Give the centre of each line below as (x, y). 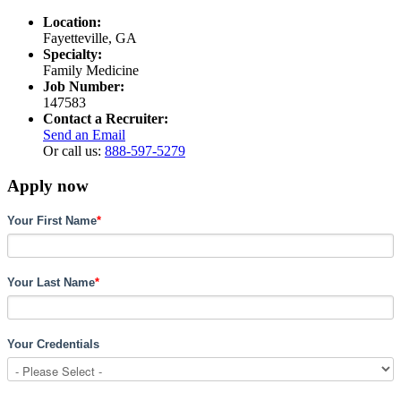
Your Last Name (51, 283)
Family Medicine (91, 70)
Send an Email (84, 134)
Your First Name (52, 221)
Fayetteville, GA (90, 38)
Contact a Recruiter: (106, 118)
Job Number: (84, 86)
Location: (72, 21)
